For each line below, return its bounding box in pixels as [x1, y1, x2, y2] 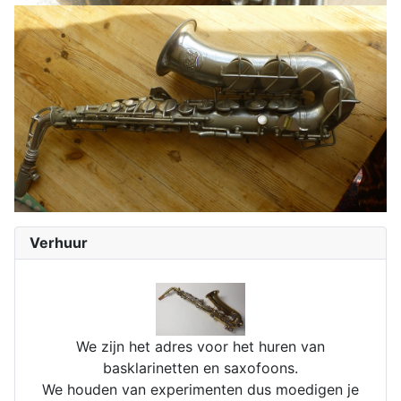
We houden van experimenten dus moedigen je [42, 380, 359, 398]
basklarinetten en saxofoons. [103, 358, 298, 377]
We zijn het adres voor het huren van [76, 337, 325, 355]
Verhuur [30, 233, 88, 252]
